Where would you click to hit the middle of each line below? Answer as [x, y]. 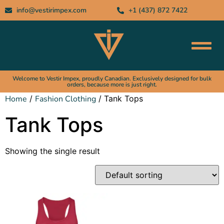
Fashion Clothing [65, 99]
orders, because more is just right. [112, 84]
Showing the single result [52, 151]
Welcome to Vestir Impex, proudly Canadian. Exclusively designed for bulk [112, 78]
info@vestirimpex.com [51, 10]
